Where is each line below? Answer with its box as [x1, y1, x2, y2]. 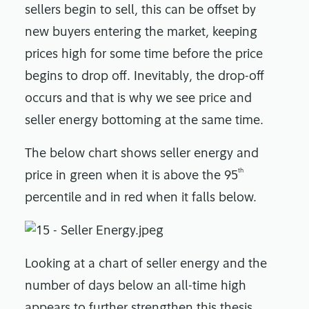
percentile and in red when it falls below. [25, 192, 257, 206]
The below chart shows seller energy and [25, 148, 259, 161]
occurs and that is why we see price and [25, 92, 252, 106]
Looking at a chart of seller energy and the [25, 258, 267, 272]
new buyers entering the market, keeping [25, 26, 257, 40]
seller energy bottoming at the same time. [25, 114, 263, 128]
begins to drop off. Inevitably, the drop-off [25, 70, 264, 84]
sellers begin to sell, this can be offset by [25, 4, 256, 18]
